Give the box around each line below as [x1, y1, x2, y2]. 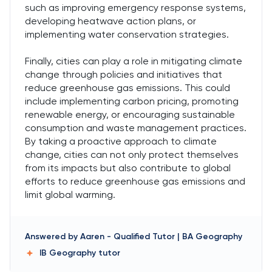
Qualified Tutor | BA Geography [114, 231, 242, 242]
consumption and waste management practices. [25, 122, 246, 134]
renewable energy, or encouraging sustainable [25, 109, 235, 120]
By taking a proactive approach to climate [25, 135, 217, 147]
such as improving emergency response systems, [25, 2, 246, 13]
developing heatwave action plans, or [25, 15, 196, 27]
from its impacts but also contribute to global [25, 162, 231, 174]
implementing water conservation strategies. [25, 29, 229, 40]
